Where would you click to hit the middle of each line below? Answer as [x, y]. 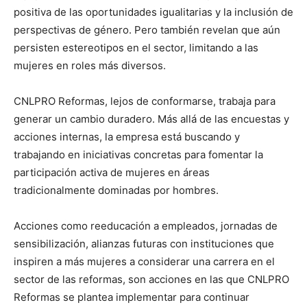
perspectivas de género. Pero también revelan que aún [147, 29]
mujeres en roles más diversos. [91, 65]
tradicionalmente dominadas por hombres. [116, 190]
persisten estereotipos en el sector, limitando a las [136, 47]
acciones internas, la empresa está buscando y [127, 136]
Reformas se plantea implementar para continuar [132, 297]
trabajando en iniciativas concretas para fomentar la [138, 154]
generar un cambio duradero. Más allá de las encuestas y [151, 119]
